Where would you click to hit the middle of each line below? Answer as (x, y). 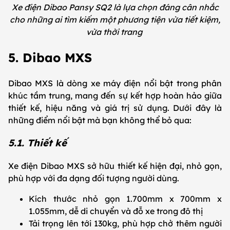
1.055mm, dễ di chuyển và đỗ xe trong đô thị (117, 211)
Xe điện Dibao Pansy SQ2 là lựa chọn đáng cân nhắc (115, 7)
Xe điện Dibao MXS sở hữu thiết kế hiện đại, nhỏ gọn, (115, 166)
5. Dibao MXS (52, 57)
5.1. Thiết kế (39, 143)
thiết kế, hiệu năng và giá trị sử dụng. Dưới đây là (115, 108)
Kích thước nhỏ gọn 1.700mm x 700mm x (125, 199)
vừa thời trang (115, 32)
